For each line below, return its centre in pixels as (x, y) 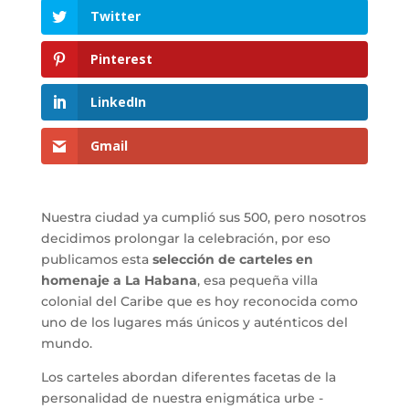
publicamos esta (96, 259)
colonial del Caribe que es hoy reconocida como (199, 301)
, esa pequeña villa (257, 280)
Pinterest (121, 59)
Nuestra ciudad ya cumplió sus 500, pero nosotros (203, 217)
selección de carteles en (232, 259)
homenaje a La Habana (119, 280)
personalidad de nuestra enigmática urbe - (182, 398)
